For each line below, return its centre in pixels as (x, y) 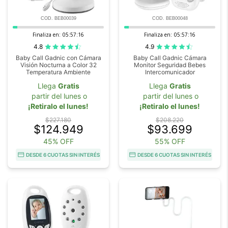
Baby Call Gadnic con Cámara (58, 58)
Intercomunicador (170, 72)
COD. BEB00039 (58, 18)
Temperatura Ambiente (58, 72)
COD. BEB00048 (170, 18)
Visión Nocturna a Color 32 (58, 65)
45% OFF (58, 141)
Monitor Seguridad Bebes (170, 65)
